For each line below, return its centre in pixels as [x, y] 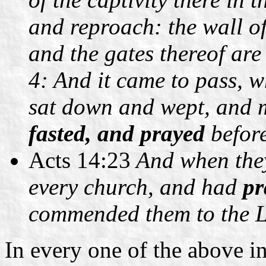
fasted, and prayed [117, 133]
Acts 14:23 [80, 160]
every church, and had [136, 186]
